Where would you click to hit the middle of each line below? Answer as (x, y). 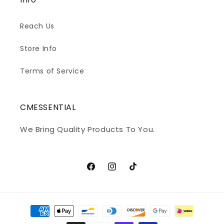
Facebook (104, 172)
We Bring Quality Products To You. (87, 129)
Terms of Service (52, 71)
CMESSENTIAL (48, 107)
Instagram (126, 172)
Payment (35, 206)
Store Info (38, 48)
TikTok (139, 172)
